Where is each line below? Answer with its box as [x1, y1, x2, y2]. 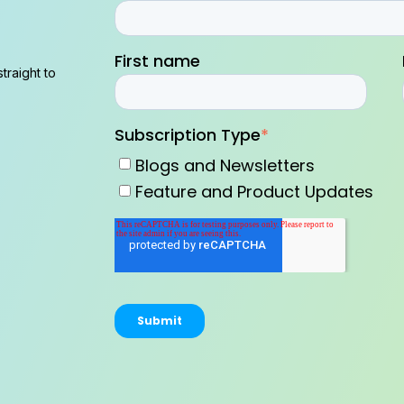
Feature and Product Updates [135, 179, 374, 203]
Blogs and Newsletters [135, 153, 316, 177]
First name [115, 49, 201, 72]
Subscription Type [115, 123, 262, 146]
